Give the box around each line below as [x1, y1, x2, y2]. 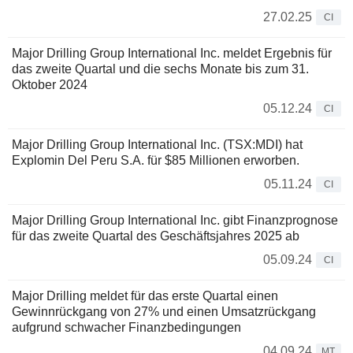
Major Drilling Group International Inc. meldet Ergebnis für [12, 46, 332, 61]
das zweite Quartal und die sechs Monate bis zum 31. [12, 62, 309, 76]
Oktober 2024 [12, 78, 87, 92]
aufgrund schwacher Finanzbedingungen [12, 321, 241, 335]
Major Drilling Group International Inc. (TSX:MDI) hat [12, 138, 303, 152]
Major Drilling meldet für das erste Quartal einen [12, 289, 278, 303]
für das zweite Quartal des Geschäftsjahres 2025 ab [12, 229, 299, 243]
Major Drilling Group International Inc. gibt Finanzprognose [12, 214, 338, 228]
